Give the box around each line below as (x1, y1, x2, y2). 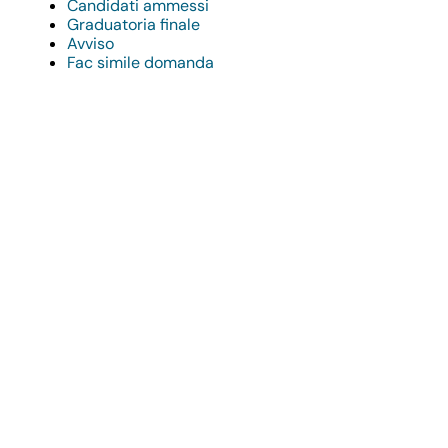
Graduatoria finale (67, 14, 201, 35)
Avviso (67, 33, 115, 54)
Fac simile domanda (67, 52, 215, 73)
